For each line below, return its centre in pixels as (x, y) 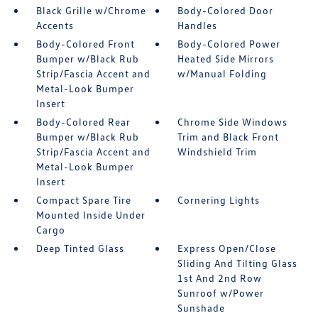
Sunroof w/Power (221, 293)
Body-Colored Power (229, 44)
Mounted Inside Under (91, 215)
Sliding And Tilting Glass (238, 263)
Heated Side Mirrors (226, 59)
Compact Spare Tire (83, 200)
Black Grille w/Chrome (91, 10)
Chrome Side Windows (233, 122)
